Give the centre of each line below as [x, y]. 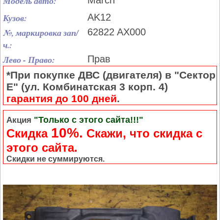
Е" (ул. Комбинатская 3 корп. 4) [87, 87]
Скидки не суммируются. [55, 159]
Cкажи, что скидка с [143, 133]
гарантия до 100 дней [62, 98]
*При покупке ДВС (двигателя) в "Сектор [111, 75]
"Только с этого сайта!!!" [87, 120]
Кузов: [15, 18]
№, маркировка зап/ [41, 33]
